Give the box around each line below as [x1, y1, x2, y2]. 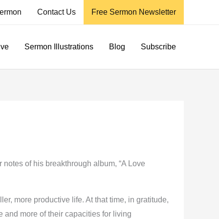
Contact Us [37, 8, 76, 16]
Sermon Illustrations [24, 43, 93, 51]
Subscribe [141, 43, 176, 51]
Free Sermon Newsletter [91, 8, 176, 16]
